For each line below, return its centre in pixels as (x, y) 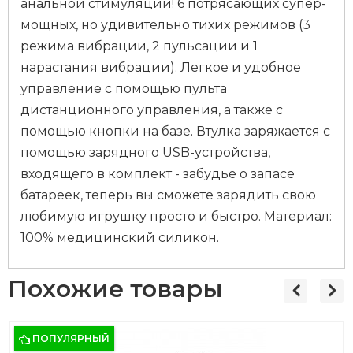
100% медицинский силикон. (120, 238)
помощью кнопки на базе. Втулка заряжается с (175, 131)
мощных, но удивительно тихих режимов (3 (165, 25)
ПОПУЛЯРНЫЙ (71, 338)
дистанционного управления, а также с (152, 110)
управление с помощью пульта (124, 89)
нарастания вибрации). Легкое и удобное (161, 67)
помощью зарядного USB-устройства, (145, 152)
